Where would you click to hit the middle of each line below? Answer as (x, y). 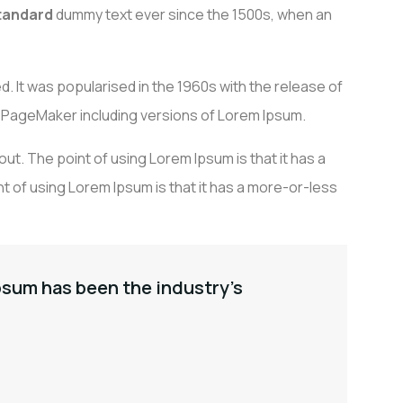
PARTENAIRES (150, 67)
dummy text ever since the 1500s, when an (193, 14)
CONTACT (257, 67)
